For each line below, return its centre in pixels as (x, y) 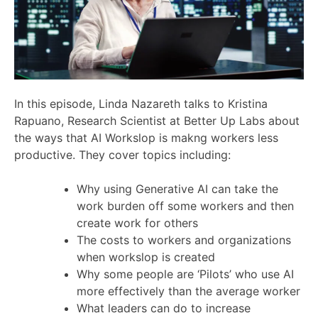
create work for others (137, 223)
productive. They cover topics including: (122, 154)
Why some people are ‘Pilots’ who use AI (185, 274)
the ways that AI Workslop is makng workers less (146, 137)
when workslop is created (146, 257)
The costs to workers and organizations (184, 240)
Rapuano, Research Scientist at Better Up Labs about (157, 120)
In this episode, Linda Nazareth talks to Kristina (141, 103)
